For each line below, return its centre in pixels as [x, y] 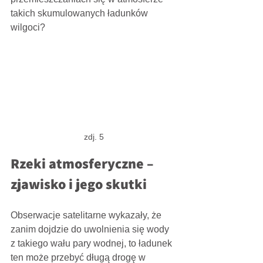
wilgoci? [28, 27]
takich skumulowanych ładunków [79, 13]
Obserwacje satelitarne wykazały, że [87, 215]
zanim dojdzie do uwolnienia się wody [91, 229]
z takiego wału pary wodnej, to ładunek [92, 243]
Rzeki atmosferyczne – [84, 163]
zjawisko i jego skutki [79, 183]
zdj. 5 [94, 136]
